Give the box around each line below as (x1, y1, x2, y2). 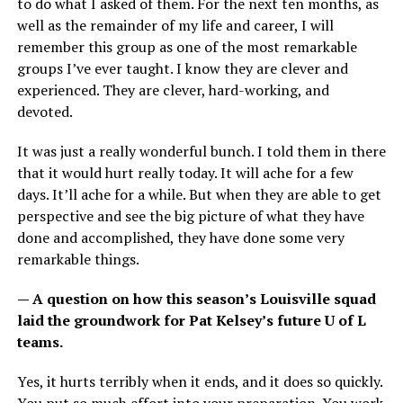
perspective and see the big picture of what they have (16, 206, 364, 227)
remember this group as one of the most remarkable (16, 37, 357, 58)
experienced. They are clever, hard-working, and (16, 80, 329, 101)
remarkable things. (16, 249, 139, 270)
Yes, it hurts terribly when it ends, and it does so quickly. (16, 372, 382, 392)
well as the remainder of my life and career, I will (16, 15, 334, 36)
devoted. (16, 102, 73, 122)
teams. (16, 332, 63, 353)
